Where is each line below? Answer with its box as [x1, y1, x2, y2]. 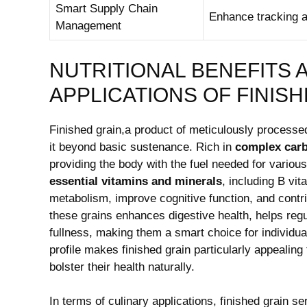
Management [56, 19, 121, 32]
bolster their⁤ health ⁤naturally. [49, 260, 195, 273]
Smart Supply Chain [56, 2, 158, 15]
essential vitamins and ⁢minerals [49, 174, 222, 188]
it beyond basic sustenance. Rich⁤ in [49, 140, 235, 153]
